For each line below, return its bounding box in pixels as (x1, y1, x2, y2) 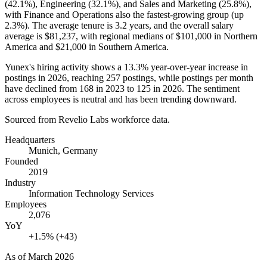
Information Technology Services (29, 188, 154, 198)
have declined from (5, 83, 79, 94)
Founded (5, 156, 38, 166)
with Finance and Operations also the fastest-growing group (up (5, 9, 244, 20)
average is (5, 30, 45, 41)
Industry (5, 177, 36, 188)
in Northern (212, 30, 257, 41)
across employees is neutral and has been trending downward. (5, 94, 237, 104)
